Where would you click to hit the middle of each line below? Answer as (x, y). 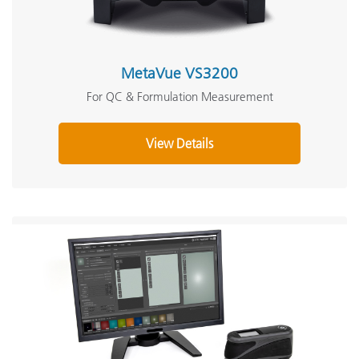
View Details (179, 143)
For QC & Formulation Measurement (179, 97)
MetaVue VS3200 (179, 73)
